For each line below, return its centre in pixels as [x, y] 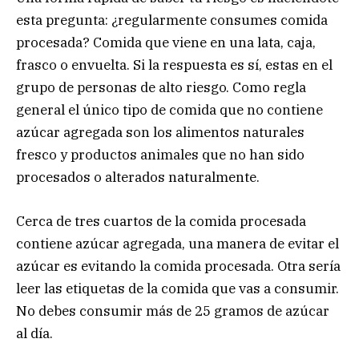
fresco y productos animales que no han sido [160, 155]
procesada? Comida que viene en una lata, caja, [166, 43]
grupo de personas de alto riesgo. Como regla [161, 88]
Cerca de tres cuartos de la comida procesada [161, 221]
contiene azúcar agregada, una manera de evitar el [177, 243]
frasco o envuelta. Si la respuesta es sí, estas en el [174, 65]
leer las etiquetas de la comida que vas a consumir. [177, 288]
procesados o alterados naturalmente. [138, 177]
